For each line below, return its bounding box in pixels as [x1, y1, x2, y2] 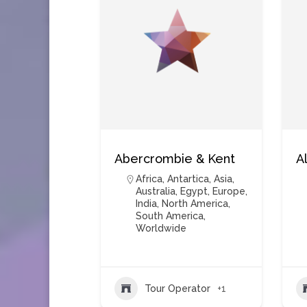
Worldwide [136, 223, 186, 234]
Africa [136, 173, 162, 184]
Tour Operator [145, 282, 210, 294]
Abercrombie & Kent [114, 151, 235, 166]
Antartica [167, 173, 209, 184]
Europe [212, 186, 245, 197]
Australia [136, 186, 175, 197]
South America [136, 210, 204, 221]
